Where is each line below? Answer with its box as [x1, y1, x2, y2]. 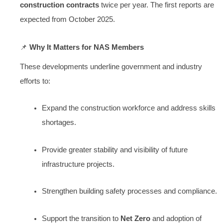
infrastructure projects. [41, 160, 114, 168]
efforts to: [20, 77, 50, 85]
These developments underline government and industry [20, 62, 202, 71]
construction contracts [20, 1, 99, 9]
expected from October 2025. [20, 15, 115, 23]
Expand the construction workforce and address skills [41, 104, 216, 112]
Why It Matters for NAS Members [29, 43, 144, 51]
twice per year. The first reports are [99, 1, 214, 9]
